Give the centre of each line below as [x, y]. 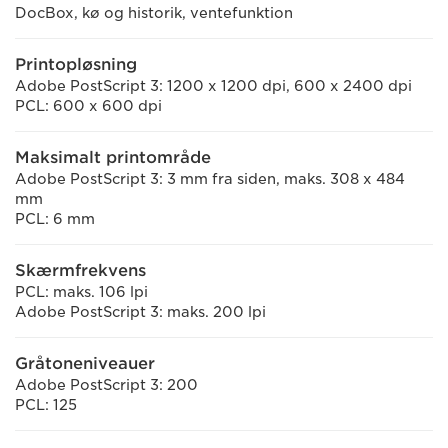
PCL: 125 [46, 405]
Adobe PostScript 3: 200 [106, 385]
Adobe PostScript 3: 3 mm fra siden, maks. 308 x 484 [210, 179]
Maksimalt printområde [113, 157]
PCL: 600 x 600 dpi [88, 106]
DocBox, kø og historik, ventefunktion [154, 13]
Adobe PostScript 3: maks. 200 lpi [140, 312]
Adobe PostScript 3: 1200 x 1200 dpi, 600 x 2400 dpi [213, 86]
